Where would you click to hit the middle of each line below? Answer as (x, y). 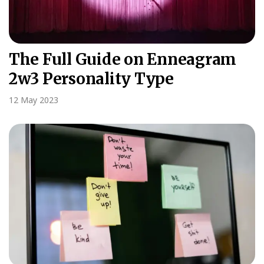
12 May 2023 (34, 100)
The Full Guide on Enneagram (123, 60)
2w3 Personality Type (91, 79)
